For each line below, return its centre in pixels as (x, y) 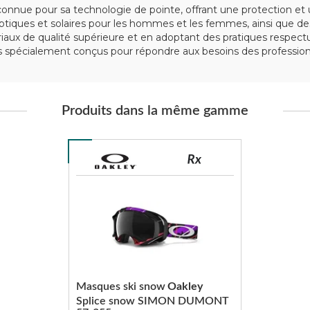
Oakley (185, 286)
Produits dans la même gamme (155, 111)
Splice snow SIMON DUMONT (152, 301)
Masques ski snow (120, 286)
